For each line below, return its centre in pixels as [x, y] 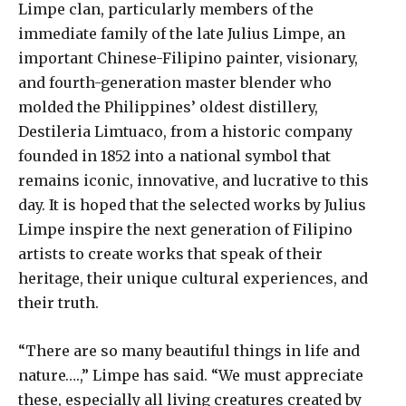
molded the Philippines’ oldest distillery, [168, 106]
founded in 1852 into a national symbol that [174, 155]
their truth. [58, 302]
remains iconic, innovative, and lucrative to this [193, 180]
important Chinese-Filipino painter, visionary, [188, 58]
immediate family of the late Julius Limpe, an [182, 33]
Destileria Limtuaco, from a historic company [185, 131]
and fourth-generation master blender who [175, 82]
